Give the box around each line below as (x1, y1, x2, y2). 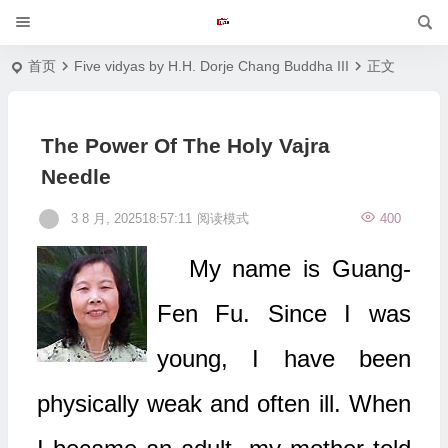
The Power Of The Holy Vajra (40, 134, 330, 157)
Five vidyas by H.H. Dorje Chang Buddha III (74, 58, 350, 74)
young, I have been (156, 345, 411, 372)
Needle (40, 165, 111, 188)
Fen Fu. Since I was (156, 300, 411, 327)
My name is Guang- (188, 255, 411, 282)
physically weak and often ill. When (36, 390, 411, 417)
